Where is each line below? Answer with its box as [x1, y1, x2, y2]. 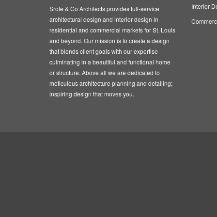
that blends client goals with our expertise [49, 47, 158, 55]
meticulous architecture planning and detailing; [49, 79, 172, 87]
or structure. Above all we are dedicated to [49, 68, 160, 77]
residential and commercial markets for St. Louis [49, 26, 175, 34]
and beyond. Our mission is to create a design [49, 36, 170, 45]
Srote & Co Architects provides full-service [49, 4, 159, 13]
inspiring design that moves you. [49, 90, 134, 98]
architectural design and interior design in [49, 15, 158, 23]
